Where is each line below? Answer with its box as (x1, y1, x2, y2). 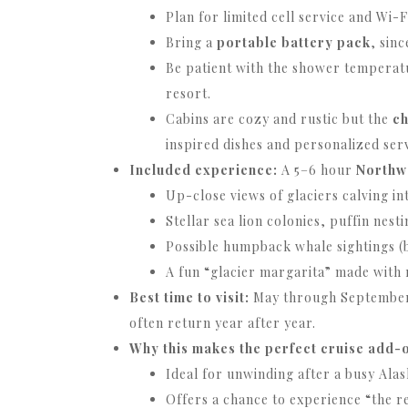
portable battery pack (217, 34, 371, 52)
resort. (166, 85, 211, 103)
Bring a (166, 34, 217, 52)
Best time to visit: (129, 289, 250, 307)
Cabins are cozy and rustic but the (166, 110, 393, 128)
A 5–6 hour (278, 161, 356, 179)
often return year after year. (129, 314, 316, 332)
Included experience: (129, 161, 278, 179)
